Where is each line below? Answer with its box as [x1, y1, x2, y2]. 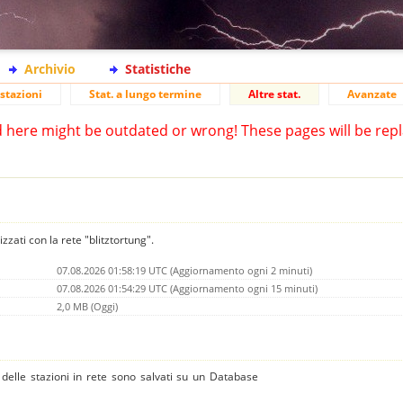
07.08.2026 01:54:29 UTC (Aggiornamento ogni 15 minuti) [57, 281, 318, 295]
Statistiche [125, 60, 191, 77]
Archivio [24, 60, 76, 77]
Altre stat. [248, 86, 300, 102]
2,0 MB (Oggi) [57, 299, 118, 313]
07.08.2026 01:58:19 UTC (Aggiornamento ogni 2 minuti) [57, 263, 312, 277]
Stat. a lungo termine [89, 86, 201, 102]
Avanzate [347, 86, 397, 102]
